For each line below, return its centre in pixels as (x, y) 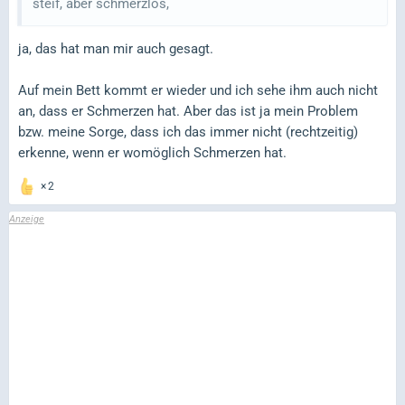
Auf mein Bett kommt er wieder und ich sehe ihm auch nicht (198, 90)
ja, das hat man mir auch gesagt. (116, 48)
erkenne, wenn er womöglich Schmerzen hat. (152, 152)
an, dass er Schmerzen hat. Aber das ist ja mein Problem (188, 111)
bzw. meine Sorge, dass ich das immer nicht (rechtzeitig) (188, 132)
